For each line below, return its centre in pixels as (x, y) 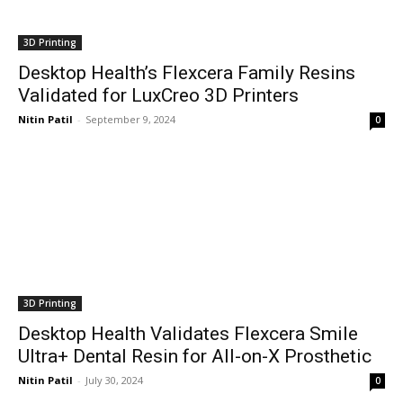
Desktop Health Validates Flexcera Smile (188, 334)
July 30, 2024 (114, 380)
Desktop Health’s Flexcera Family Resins (187, 73)
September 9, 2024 (130, 119)
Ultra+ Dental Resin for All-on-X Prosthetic (195, 356)
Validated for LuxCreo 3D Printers (158, 95)
